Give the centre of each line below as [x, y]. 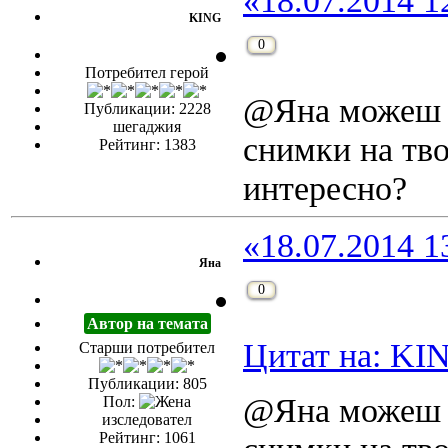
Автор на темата [147, 324]
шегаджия [147, 127]
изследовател [147, 420]
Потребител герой [147, 73]
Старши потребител [147, 348]
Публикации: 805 [147, 384]
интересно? [325, 188]
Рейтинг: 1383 [147, 145]
